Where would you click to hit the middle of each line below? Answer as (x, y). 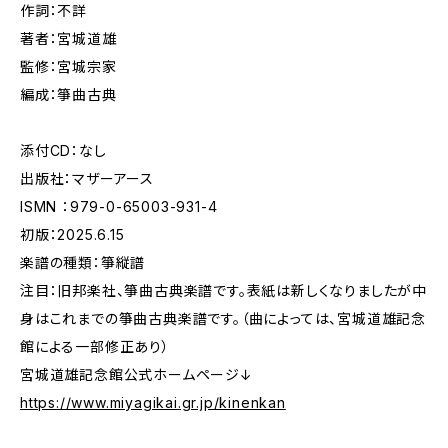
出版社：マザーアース (87, 178)
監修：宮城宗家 (68, 66)
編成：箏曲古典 (68, 94)
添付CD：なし (63, 150)
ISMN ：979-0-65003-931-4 (119, 206)
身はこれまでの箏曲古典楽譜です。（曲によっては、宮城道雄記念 (223, 318)
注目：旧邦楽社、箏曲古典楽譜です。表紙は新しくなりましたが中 (223, 290)
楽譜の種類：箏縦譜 (83, 262)
